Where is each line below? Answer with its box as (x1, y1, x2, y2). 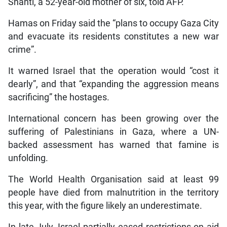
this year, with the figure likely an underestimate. (8, 201, 202, 211)
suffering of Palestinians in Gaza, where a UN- (8, 127, 219, 137)
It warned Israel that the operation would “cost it (8, 66, 219, 77)
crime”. (8, 45, 36, 55)
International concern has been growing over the (8, 113, 219, 124)
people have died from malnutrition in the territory (8, 187, 219, 198)
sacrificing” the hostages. (8, 92, 109, 103)
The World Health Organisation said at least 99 (8, 174, 219, 185)
